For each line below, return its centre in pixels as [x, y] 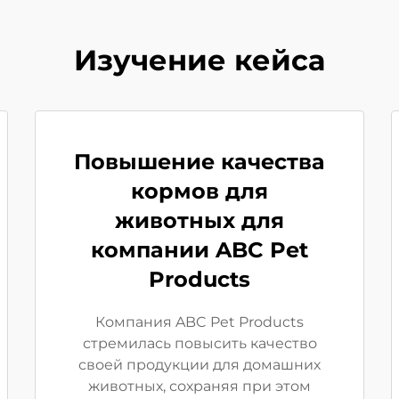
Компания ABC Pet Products [199, 322]
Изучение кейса [199, 60]
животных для [199, 220]
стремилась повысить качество [199, 343]
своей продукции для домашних [199, 365]
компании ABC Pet [199, 250]
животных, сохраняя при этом [199, 386]
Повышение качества [199, 162]
